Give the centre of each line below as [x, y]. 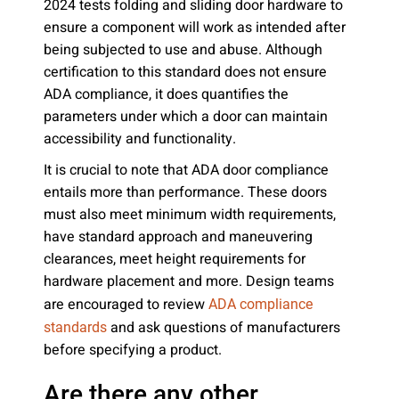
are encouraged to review [126, 305]
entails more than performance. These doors [185, 192]
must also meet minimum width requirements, [190, 215]
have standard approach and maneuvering [178, 237]
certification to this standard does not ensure [185, 72]
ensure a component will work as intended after [195, 28]
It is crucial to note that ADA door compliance [186, 170]
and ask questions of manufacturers [224, 328]
